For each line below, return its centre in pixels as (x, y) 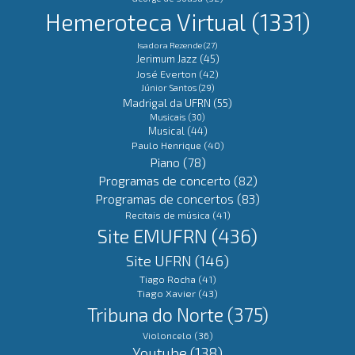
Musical (166, 130)
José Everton (166, 73)
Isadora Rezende (170, 44)
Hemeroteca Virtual (145, 21)
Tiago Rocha (167, 279)
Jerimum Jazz (166, 58)
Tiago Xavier (166, 293)
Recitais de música (167, 214)
